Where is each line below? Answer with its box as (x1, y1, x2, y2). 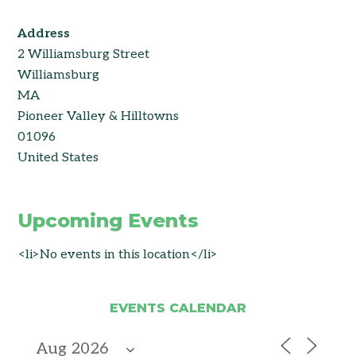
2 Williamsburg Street (17, 47, 150, 62)
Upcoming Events (17, 209, 199, 232)
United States (17, 150, 99, 165)
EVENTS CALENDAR (110, 300, 246, 315)
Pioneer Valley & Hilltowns (17, 109, 180, 124)
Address (17, 26, 71, 41)
